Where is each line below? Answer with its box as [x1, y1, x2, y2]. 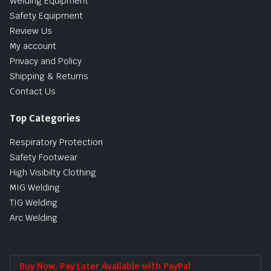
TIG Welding [10, 197, 57, 208]
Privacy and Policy [10, 55, 82, 67]
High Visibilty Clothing [10, 166, 96, 178]
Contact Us [10, 85, 56, 97]
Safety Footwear [10, 151, 77, 163]
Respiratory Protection [10, 136, 103, 148]
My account [10, 40, 56, 51]
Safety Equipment [10, 10, 83, 21]
